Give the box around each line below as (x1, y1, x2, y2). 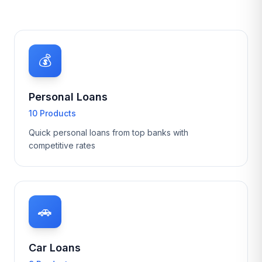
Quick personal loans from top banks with (29, 127, 188, 137)
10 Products (29, 108, 76, 118)
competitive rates (29, 140, 95, 150)
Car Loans (29, 242, 81, 254)
